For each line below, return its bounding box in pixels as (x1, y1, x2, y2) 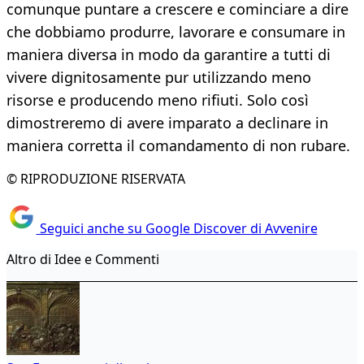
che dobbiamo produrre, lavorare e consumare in (6, 22, 345, 42)
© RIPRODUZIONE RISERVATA (6, 170, 185, 188)
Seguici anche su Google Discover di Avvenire (36, 219, 318, 237)
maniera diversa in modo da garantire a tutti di (6, 45, 331, 65)
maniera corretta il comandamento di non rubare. (6, 136, 350, 156)
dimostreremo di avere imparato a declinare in (6, 113, 328, 133)
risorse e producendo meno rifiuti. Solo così (6, 90, 309, 110)
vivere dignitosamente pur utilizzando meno (6, 67, 311, 88)
